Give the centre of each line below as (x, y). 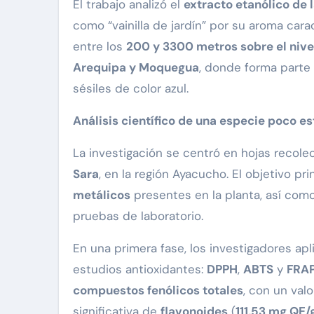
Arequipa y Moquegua (136, 68)
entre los (100, 47)
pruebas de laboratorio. (138, 216)
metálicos (102, 195)
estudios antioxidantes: (140, 269)
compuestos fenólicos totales (158, 291)
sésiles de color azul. (131, 89)
